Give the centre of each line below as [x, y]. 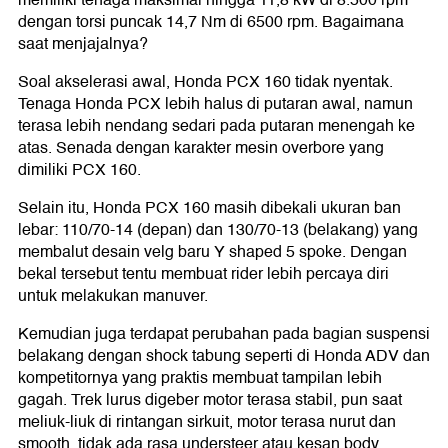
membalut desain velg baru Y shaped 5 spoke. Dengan [212, 252]
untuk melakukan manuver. [113, 296]
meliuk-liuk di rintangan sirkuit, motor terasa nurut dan [207, 422]
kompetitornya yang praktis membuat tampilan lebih [200, 378]
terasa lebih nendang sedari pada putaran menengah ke [216, 126]
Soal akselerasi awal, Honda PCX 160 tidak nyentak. [205, 82]
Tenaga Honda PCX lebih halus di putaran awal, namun [215, 104]
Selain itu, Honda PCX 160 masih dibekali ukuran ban [209, 208]
